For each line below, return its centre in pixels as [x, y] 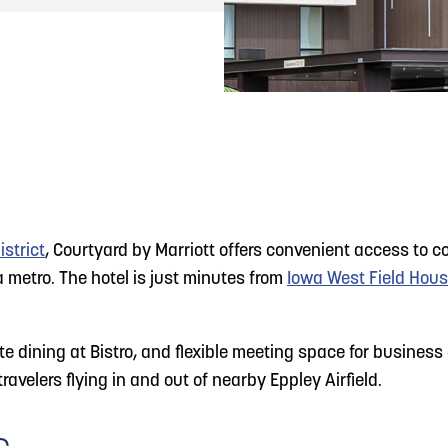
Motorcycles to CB [116, 159]
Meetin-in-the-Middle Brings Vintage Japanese [219, 134]
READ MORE [223, 82]
